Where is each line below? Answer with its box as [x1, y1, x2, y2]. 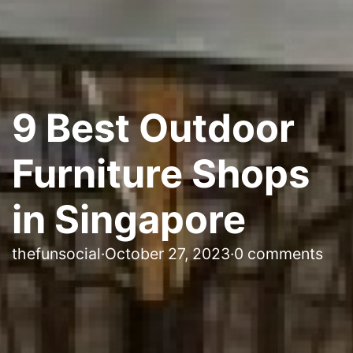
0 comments [234, 243, 323, 263]
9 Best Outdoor [12, 104, 295, 151]
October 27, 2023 [105, 243, 230, 263]
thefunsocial [12, 243, 101, 263]
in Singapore [12, 195, 246, 243]
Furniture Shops [12, 150, 310, 197]
